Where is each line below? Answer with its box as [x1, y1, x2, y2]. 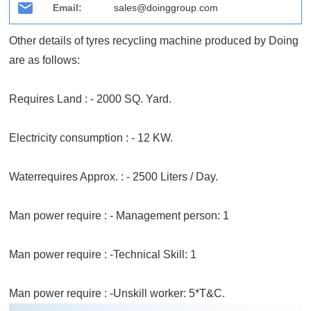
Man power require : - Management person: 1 [9, 210, 230, 222]
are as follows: [9, 54, 81, 67]
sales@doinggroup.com [114, 2, 219, 14]
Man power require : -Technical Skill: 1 [9, 249, 197, 261]
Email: [53, 2, 83, 14]
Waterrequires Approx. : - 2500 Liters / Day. [9, 171, 219, 183]
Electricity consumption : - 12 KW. [9, 132, 174, 144]
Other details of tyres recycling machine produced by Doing [9, 35, 299, 47]
